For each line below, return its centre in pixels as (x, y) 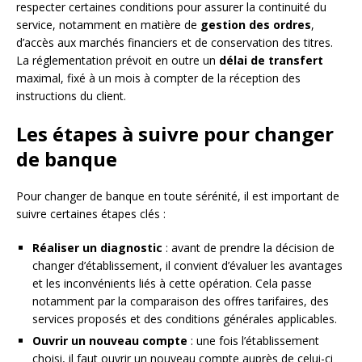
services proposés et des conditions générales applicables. (185, 318)
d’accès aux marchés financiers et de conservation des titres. (175, 42)
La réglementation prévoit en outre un (118, 60)
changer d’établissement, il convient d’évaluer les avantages (187, 265)
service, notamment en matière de (108, 24)
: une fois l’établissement (253, 340)
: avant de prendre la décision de (248, 247)
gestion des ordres (256, 24)
